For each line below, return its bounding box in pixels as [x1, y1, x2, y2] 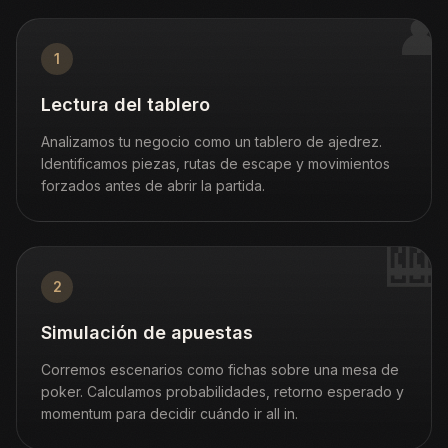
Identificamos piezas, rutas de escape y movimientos [41, 155, 390, 172]
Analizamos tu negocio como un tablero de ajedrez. [41, 133, 382, 150]
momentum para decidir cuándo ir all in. [41, 405, 298, 422]
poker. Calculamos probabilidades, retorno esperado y [41, 383, 404, 400]
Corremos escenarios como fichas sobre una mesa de [41, 361, 399, 378]
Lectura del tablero [41, 94, 210, 115]
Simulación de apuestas [41, 322, 253, 343]
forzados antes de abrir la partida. [41, 177, 265, 194]
